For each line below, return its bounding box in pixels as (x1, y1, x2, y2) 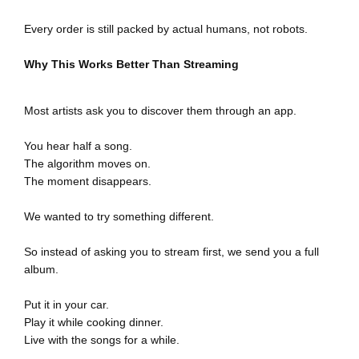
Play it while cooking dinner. (24, 316, 163, 329)
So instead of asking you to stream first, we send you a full (24, 245, 319, 259)
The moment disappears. (24, 175, 151, 188)
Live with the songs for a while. (24, 333, 179, 347)
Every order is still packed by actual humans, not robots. (24, 22, 308, 36)
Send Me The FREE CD (95, 7, 264, 26)
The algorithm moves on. (24, 157, 151, 171)
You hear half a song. (24, 139, 132, 153)
